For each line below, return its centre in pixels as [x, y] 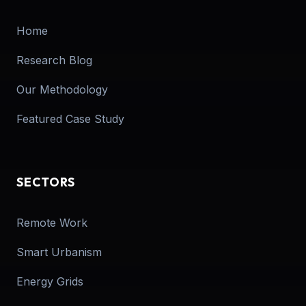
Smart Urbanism [59, 252]
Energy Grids [50, 281]
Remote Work [52, 222]
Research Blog [54, 60]
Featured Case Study [70, 119]
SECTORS [46, 182]
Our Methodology [62, 89]
